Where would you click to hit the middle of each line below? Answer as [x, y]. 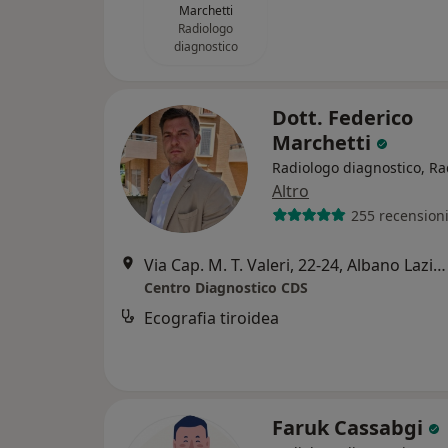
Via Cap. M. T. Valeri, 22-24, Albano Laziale [439, 265]
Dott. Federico [342, 117]
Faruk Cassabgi [350, 427]
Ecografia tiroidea [211, 318]
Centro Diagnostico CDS [226, 287]
